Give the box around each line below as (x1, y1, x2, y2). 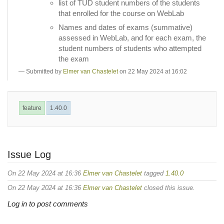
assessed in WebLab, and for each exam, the (58, 33, 206, 42)
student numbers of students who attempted (58, 43, 201, 52)
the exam (58, 54, 89, 63)
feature (22, 104, 41, 111)
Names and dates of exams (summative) (58, 22, 192, 31)
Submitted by (26, 67, 63, 75)
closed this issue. (142, 183, 195, 191)
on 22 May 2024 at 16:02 (118, 67, 187, 75)
